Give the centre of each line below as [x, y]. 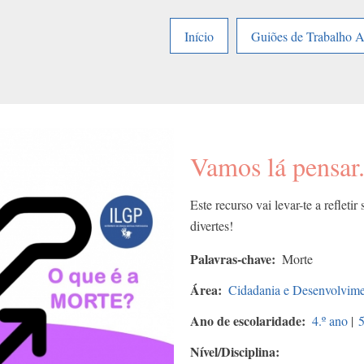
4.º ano [330, 321]
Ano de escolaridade [246, 321]
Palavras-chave [231, 259]
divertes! [212, 226]
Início [199, 36]
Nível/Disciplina [233, 352]
